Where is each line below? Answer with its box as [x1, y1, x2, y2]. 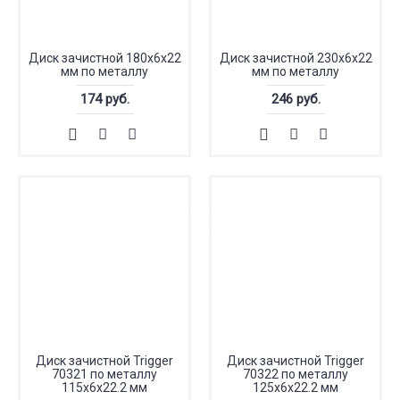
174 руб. [79, 91, 129, 107]
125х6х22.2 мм [253, 380, 338, 395]
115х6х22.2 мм [62, 380, 147, 395]
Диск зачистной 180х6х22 [28, 51, 181, 65]
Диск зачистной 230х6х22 [219, 51, 372, 65]
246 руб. [271, 91, 321, 107]
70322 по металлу [243, 367, 348, 381]
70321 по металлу [52, 367, 157, 381]
